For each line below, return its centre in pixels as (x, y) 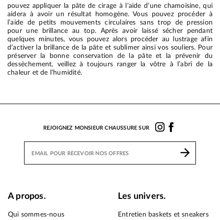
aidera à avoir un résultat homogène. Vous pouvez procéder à (110, 14)
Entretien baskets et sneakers (163, 215)
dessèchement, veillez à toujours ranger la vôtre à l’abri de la (110, 64)
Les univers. (142, 197)
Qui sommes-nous (36, 215)
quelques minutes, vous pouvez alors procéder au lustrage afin (110, 39)
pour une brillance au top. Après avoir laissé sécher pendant (110, 31)
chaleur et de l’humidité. (45, 73)
